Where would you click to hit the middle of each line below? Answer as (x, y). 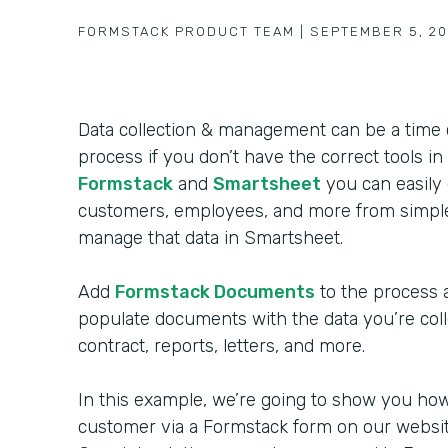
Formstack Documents (215, 292)
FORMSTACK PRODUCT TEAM (186, 31)
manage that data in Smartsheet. (210, 238)
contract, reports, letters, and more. (221, 346)
